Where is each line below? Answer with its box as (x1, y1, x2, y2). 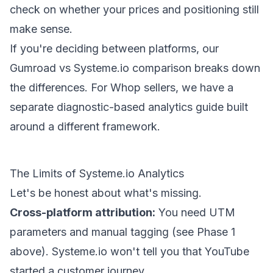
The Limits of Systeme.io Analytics (10, 167, 184, 180)
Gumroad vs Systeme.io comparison (10, 62, 191, 74)
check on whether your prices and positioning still (10, 3, 259, 16)
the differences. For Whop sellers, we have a (10, 81, 233, 94)
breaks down (191, 62, 260, 74)
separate (10, 101, 57, 113)
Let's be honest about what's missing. (10, 186, 202, 199)
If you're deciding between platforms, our (10, 42, 219, 55)
